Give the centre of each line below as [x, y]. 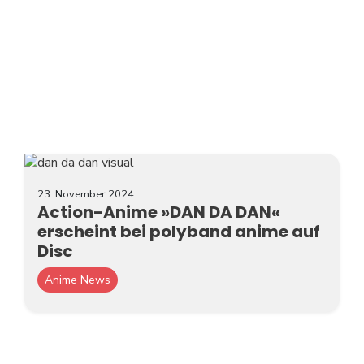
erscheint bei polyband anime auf [179, 231]
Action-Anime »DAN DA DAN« [159, 212]
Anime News [78, 279]
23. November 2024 [86, 194]
